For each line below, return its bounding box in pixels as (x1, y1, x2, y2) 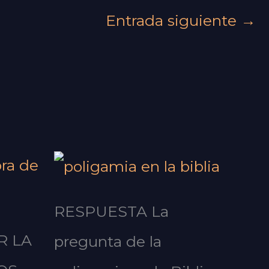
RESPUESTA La (53, 202, 169, 221)
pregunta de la (53, 232, 162, 251)
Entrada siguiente (106, 11, 241, 29)
